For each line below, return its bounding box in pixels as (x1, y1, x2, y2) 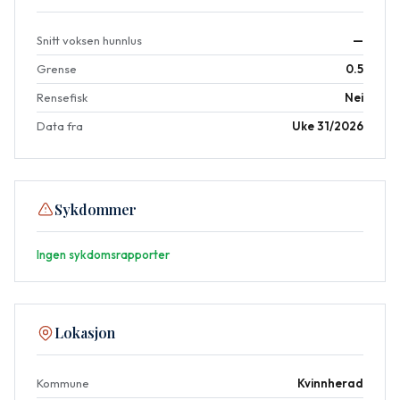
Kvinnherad (297, 375, 363, 390)
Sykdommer (54, 199, 137, 219)
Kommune (37, 375, 89, 390)
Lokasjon (54, 322, 115, 342)
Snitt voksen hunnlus (37, 32, 142, 47)
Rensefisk (37, 89, 87, 104)
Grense (37, 61, 77, 76)
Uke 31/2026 (292, 118, 363, 133)
